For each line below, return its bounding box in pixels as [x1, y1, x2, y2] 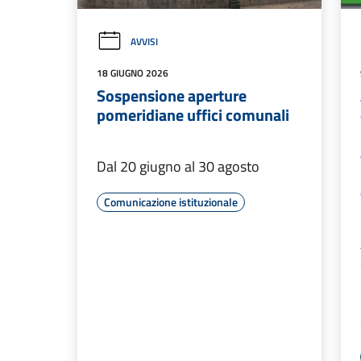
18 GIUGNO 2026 [97, 65, 168, 81]
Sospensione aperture [97, 83, 247, 109]
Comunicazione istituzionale [104, 193, 238, 211]
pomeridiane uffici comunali [97, 102, 289, 128]
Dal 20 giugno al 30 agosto [97, 156, 259, 178]
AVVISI [131, 34, 158, 50]
